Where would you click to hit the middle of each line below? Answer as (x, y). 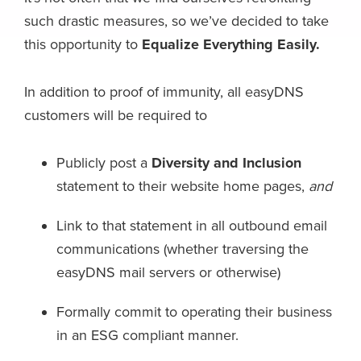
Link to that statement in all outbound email (192, 226)
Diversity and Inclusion (226, 163)
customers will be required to (116, 116)
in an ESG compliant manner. (147, 336)
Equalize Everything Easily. (231, 45)
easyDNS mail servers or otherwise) (168, 273)
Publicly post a (104, 163)
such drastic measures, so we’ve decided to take (176, 21)
